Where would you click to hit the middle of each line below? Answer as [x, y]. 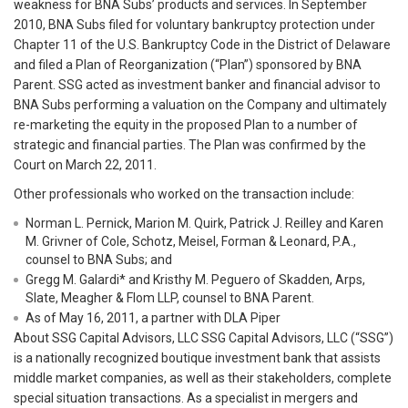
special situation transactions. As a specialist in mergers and [186, 398]
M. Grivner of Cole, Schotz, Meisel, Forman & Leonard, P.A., [191, 241]
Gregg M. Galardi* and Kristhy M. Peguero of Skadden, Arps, [195, 279]
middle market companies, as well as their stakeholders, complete [203, 377]
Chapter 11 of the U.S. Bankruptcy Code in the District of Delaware [202, 44]
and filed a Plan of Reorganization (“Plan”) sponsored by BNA [188, 64]
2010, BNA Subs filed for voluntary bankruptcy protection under [194, 24]
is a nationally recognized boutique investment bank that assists [197, 357]
